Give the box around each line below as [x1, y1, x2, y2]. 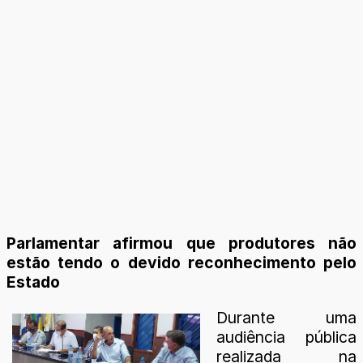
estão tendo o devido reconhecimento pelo [6, 253, 357, 273]
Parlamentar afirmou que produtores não [6, 233, 357, 254]
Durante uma [216, 307, 357, 327]
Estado [6, 272, 60, 293]
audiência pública [216, 327, 357, 347]
